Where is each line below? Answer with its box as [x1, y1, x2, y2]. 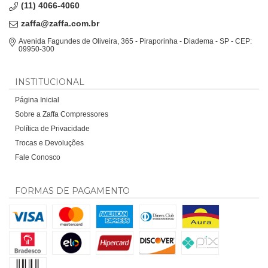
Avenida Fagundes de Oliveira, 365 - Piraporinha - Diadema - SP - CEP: [19, 36, 252, 45]
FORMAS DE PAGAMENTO [15, 185, 130, 196]
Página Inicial [15, 95, 59, 104]
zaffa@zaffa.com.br [21, 18, 99, 28]
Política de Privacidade [15, 124, 90, 133]
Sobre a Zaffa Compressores [15, 109, 108, 118]
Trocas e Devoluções [15, 138, 84, 147]
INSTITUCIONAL [15, 76, 84, 87]
